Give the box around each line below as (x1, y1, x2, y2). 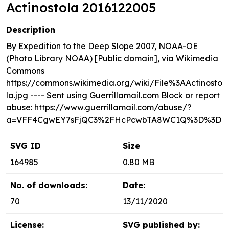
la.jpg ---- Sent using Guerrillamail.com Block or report (6, 90, 220, 101)
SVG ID (10, 141, 41, 151)
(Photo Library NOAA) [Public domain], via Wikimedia (6, 53, 218, 64)
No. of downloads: (10, 180, 87, 191)
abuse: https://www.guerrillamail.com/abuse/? (6, 102, 192, 113)
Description (6, 25, 55, 35)
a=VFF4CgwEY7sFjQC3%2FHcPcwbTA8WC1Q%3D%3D (6, 114, 221, 125)
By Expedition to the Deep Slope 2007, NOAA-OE (6, 41, 198, 52)
